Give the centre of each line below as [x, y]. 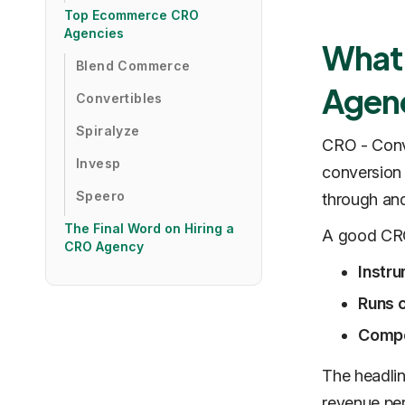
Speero [101, 196]
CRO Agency [104, 246]
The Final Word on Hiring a [149, 228]
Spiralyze [108, 131]
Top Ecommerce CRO [132, 15]
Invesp [99, 163]
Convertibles [119, 98]
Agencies [94, 33]
